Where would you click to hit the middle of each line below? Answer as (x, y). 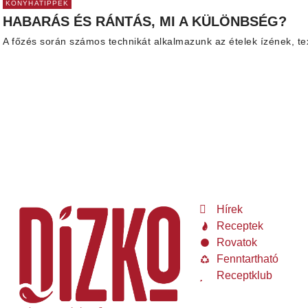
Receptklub (244, 275)
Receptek (240, 225)
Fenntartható (247, 258)
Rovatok (237, 242)
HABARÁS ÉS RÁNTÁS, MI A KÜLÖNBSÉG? (145, 21)
